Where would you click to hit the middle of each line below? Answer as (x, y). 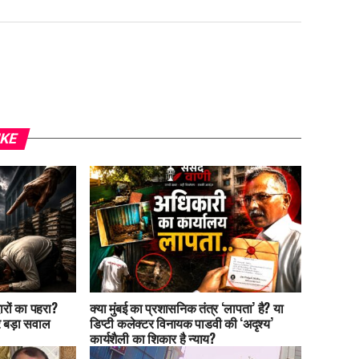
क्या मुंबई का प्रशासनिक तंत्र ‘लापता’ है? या (187, 308)
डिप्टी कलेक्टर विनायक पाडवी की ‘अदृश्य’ (182, 323)
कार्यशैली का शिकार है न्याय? (153, 339)
